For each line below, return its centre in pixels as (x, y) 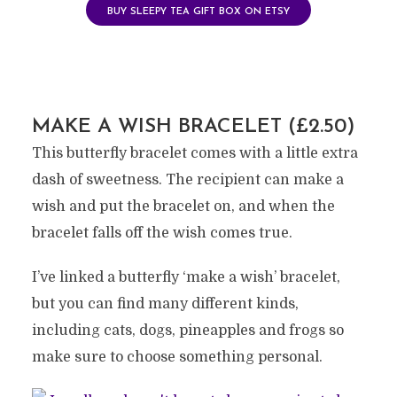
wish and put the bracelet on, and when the (183, 206)
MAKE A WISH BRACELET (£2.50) (193, 127)
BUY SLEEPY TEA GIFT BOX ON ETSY (198, 12)
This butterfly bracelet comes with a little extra (195, 153)
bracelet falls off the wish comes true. (162, 233)
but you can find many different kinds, (165, 304)
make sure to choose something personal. (177, 357)
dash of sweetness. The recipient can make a (187, 179)
